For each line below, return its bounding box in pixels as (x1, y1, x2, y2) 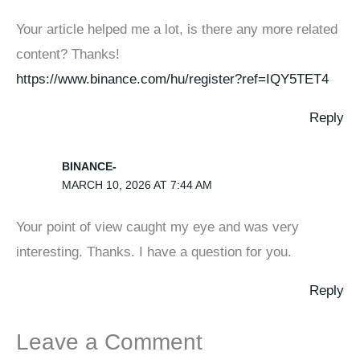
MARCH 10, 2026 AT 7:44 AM (62, 178, 213, 191)
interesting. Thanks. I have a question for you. (16, 244, 292, 260)
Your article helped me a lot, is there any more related (16, 21, 337, 37)
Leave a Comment (16, 329, 202, 354)
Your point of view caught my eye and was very (16, 219, 299, 235)
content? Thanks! (16, 46, 120, 62)
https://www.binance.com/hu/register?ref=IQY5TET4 (16, 71, 329, 87)
